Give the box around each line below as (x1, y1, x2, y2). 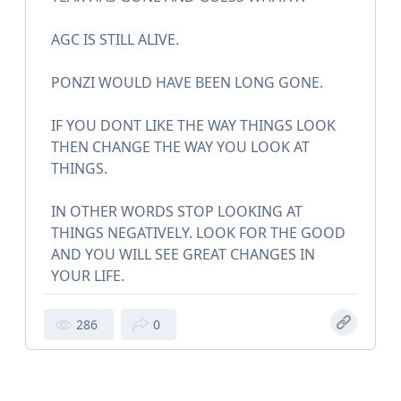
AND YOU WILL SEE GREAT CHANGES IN (51, 244, 315, 265)
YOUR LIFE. (51, 266, 124, 286)
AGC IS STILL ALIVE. (51, 30, 179, 50)
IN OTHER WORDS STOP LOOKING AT (51, 201, 303, 222)
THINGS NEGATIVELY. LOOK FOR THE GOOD (51, 223, 346, 243)
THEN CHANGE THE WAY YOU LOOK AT (51, 137, 310, 158)
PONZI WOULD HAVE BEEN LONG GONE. (51, 73, 323, 93)
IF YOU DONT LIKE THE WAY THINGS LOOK (51, 115, 336, 136)
